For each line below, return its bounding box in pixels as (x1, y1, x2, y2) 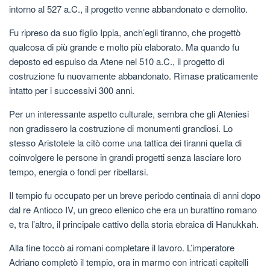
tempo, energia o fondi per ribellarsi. (9, 165, 148, 178)
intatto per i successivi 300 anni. (9, 83, 134, 96)
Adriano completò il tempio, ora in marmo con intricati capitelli (9, 255, 248, 268)
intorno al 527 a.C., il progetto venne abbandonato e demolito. (9, 2, 248, 15)
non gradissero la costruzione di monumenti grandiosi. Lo (9, 121, 233, 134)
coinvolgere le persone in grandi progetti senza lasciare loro (9, 150, 241, 163)
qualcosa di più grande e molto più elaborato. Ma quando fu (9, 40, 239, 53)
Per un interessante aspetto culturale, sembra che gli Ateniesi (9, 107, 249, 120)
